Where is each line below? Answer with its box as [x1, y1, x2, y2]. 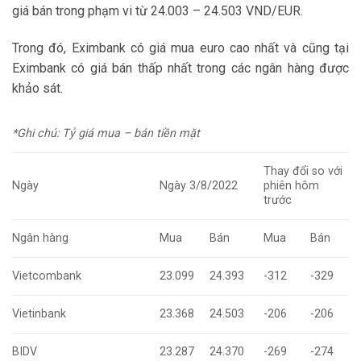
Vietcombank [12, 269, 81, 284]
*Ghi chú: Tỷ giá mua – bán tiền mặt [12, 127, 200, 141]
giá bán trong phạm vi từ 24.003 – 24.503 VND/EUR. [12, 3, 303, 19]
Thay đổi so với [263, 164, 343, 179]
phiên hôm [263, 179, 320, 193]
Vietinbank [12, 307, 66, 322]
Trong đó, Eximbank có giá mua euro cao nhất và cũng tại [12, 40, 349, 56]
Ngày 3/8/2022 [160, 179, 239, 193]
